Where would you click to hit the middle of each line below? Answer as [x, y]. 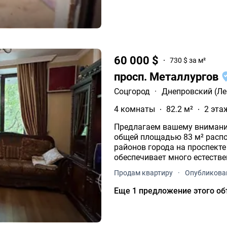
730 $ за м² [188, 61]
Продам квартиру [144, 173]
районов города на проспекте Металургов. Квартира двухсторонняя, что [145, 147]
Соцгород [132, 91]
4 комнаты [135, 109]
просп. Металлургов [168, 77]
